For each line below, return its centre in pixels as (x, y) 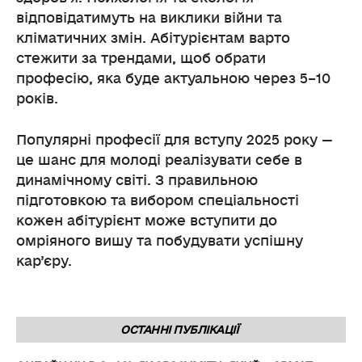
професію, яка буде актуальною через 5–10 (173, 78)
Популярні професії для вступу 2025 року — (175, 140)
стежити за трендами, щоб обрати (141, 58)
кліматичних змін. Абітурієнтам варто (153, 38)
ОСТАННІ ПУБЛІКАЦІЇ (179, 330)
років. (37, 99)
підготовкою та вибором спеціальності (158, 200)
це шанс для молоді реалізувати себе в (159, 160)
